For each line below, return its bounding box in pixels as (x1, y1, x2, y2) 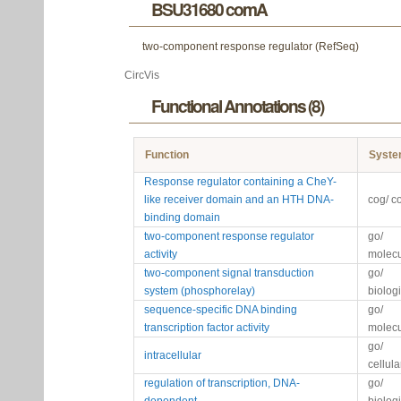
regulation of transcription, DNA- (144, 377, 300, 389)
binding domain (144, 211, 220, 224)
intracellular (144, 349, 201, 362)
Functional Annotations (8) (151, 93, 323, 118)
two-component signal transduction (144, 267, 314, 279)
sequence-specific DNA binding (144, 303, 297, 316)
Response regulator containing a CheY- (144, 175, 337, 188)
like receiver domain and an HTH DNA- (144, 193, 334, 206)
